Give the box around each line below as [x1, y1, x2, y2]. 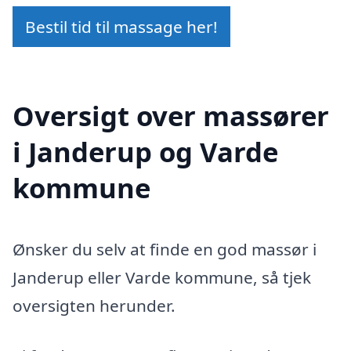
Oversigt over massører [13, 97, 329, 135]
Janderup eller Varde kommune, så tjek [13, 266, 311, 289]
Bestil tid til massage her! [25, 16, 218, 38]
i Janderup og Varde [13, 133, 278, 171]
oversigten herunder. [13, 295, 175, 317]
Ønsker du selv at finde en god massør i [13, 238, 317, 261]
